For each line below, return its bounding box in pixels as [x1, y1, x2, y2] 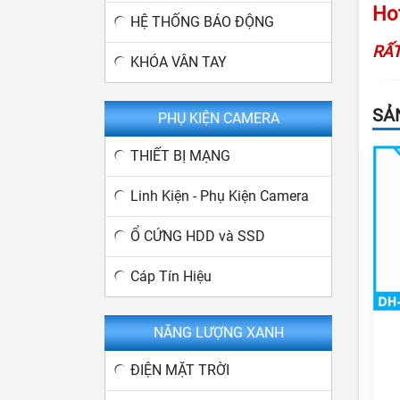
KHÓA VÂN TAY [130, 54, 227, 71]
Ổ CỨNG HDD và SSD [130, 228, 265, 245]
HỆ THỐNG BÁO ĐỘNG [130, 13, 274, 30]
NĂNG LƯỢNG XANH [153, 324, 284, 341]
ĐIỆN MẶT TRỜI [130, 362, 229, 379]
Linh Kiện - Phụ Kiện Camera [130, 187, 309, 204]
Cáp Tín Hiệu [130, 268, 212, 285]
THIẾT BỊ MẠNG [130, 147, 230, 164]
